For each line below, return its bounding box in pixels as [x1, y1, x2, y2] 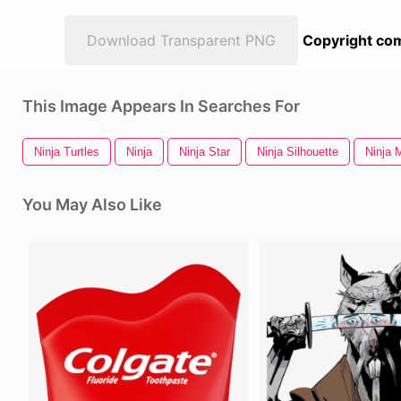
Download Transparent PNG [87, 31, 276, 49]
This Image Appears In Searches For [22, 97, 300, 115]
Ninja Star [179, 145, 230, 158]
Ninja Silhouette [257, 145, 338, 158]
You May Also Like [22, 195, 162, 214]
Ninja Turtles [34, 145, 99, 158]
